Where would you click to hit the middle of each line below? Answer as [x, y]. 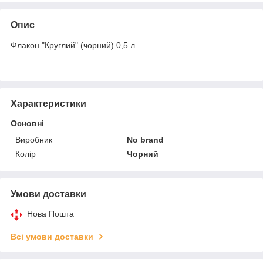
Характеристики [48, 104]
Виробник [34, 140]
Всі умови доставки [52, 237]
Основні [27, 124]
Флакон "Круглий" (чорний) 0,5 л [73, 45]
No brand [146, 140]
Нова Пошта [50, 214]
